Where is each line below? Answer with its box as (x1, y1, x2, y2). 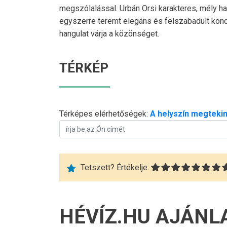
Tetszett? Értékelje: (81, 163, 149, 173)
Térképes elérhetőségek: (59, 109, 150, 119)
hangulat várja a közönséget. (59, 29, 159, 39)
